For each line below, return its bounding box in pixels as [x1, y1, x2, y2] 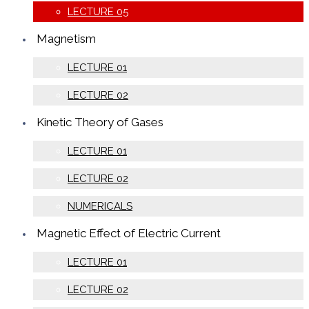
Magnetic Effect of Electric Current [37, 226, 221, 240]
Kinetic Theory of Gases [37, 114, 163, 129]
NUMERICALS [68, 199, 132, 212]
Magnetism [37, 31, 96, 46]
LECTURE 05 [68, 5, 128, 18]
